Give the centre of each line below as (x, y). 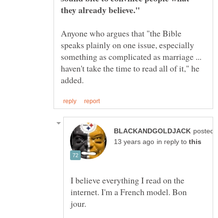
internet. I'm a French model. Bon (129, 192)
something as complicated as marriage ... (131, 56)
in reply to (173, 142)
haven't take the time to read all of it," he (130, 68)
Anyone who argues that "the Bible (121, 33)
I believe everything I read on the (127, 180)
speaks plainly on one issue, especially (127, 45)
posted (204, 131)
